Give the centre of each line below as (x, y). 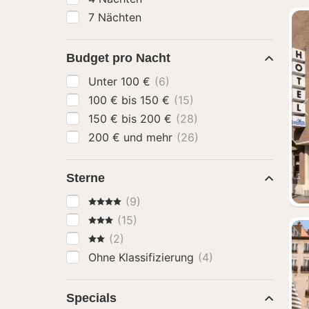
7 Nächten (115, 17)
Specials (91, 298)
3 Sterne (110, 219)
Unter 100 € (137, 81)
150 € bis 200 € (158, 119)
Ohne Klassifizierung (143, 257)
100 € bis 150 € (157, 100)
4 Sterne (110, 201)
